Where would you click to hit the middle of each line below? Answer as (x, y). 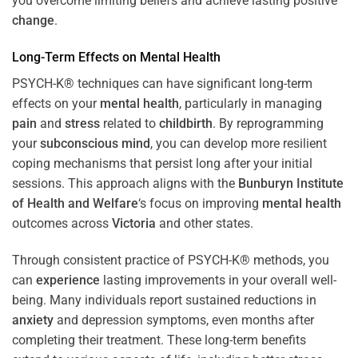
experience (68, 280)
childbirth (186, 124)
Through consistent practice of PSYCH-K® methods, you (171, 261)
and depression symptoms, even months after (184, 320)
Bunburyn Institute (291, 184)
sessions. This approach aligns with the (125, 184)
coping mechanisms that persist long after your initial (162, 164)
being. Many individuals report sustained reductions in (164, 300)
